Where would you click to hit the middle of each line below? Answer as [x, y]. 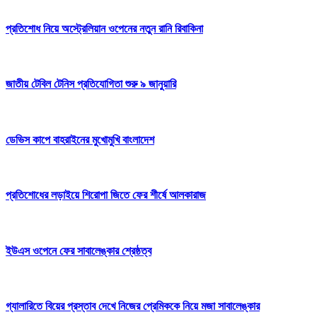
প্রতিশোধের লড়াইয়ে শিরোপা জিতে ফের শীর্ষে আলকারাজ [106, 195]
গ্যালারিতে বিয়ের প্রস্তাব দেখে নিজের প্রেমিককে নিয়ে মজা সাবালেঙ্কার [133, 306]
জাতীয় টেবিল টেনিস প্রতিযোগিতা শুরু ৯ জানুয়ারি [91, 84]
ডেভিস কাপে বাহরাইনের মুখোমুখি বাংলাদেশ [80, 139]
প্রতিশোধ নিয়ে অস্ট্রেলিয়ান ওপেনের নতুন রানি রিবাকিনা [104, 28]
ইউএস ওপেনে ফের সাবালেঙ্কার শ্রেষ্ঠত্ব [79, 250]
